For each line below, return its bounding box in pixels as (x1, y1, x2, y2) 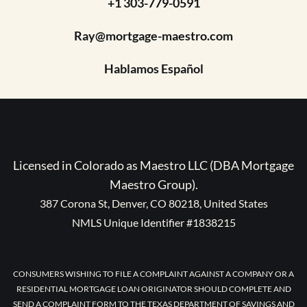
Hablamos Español (103, 61, 204, 77)
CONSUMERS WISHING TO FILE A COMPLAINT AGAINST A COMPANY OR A (13, 269, 294, 280)
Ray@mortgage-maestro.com (74, 28, 233, 44)
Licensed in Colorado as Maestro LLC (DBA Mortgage (13, 158, 294, 173)
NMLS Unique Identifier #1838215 (71, 216, 236, 230)
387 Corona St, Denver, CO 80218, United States (39, 197, 268, 210)
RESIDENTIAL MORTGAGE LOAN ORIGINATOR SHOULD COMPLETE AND (16, 284, 291, 295)
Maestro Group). (109, 177, 198, 193)
